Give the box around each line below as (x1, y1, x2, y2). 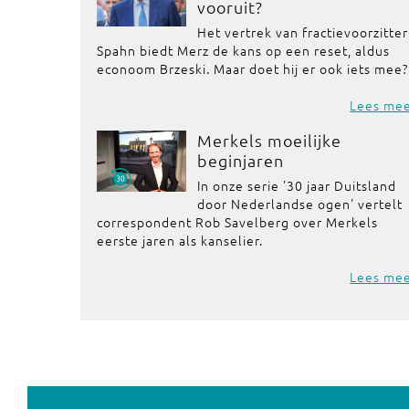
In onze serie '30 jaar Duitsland (197, 176, 397, 194)
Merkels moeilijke (197, 130, 342, 151)
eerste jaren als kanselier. (97, 231, 263, 249)
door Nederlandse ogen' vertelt (197, 194, 404, 213)
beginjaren (197, 150, 285, 171)
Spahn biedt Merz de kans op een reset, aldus (97, 41, 390, 59)
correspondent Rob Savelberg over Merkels (97, 213, 378, 231)
